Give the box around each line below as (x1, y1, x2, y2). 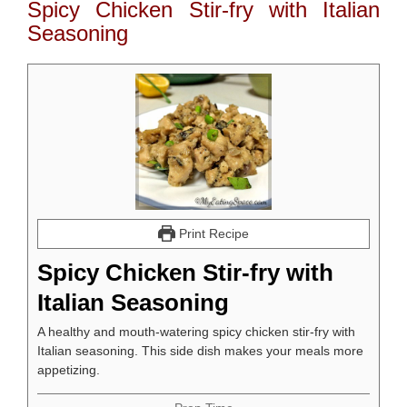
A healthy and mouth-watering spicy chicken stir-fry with (37, 323, 355, 339)
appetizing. (37, 362, 100, 377)
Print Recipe (174, 225, 249, 241)
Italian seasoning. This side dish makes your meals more (37, 342, 363, 358)
